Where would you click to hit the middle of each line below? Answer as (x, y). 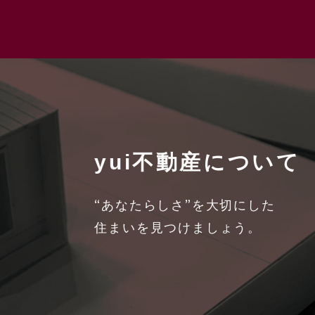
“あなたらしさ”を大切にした (185, 206)
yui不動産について (198, 162)
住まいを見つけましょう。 (178, 229)
